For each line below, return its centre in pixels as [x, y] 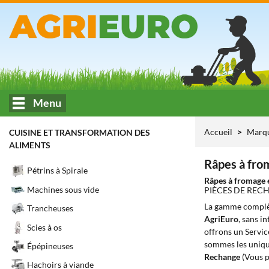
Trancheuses [50, 208]
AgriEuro [221, 219]
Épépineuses [50, 246]
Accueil [218, 132]
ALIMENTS [30, 145]
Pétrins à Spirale [57, 171]
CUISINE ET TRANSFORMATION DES [80, 132]
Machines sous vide [63, 189]
